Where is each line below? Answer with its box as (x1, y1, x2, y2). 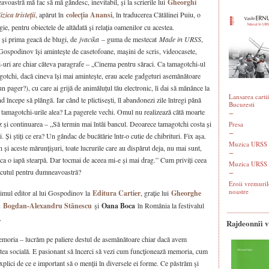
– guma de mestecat (99, 34, 159, 44)
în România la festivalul (135, 201, 204, 210)
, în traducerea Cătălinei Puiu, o (112, 10, 201, 19)
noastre (229, 187, 249, 196)
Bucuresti (229, 100, 255, 109)
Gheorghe (171, 188, 201, 198)
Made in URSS (159, 34, 201, 44)
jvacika (79, 34, 99, 44)
